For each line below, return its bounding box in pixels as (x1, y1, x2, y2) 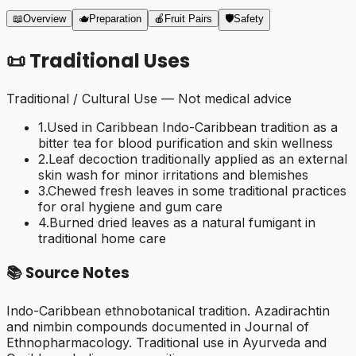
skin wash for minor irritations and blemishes (38, 167, 308, 184)
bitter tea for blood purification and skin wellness (38, 135, 333, 152)
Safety (234, 13, 264, 25)
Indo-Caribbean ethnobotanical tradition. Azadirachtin (6, 302, 330, 319)
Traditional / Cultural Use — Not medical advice (6, 91, 292, 107)
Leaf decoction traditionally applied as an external (48, 151, 347, 168)
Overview (23, 13, 66, 25)
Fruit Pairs (164, 13, 212, 25)
